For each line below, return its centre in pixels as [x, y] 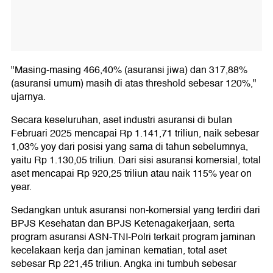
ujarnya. [28, 97]
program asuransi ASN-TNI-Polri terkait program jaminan [133, 237]
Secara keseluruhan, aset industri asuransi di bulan [122, 120]
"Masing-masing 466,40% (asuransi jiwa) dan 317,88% [129, 70]
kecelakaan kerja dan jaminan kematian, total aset [119, 251]
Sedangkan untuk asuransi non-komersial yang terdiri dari [136, 211]
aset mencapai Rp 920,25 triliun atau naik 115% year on [131, 174]
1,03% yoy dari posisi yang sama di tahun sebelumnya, [129, 147]
